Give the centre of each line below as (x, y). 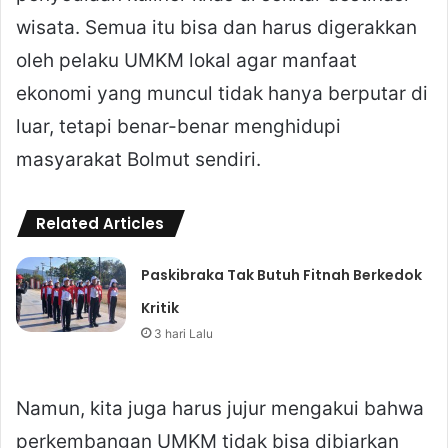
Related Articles (100, 224)
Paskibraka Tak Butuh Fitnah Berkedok (282, 275)
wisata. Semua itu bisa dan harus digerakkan (216, 28)
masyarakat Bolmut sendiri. (138, 160)
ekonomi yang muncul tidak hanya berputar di (222, 94)
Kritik (160, 308)
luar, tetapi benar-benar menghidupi (178, 127)
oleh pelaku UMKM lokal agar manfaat (186, 61)
